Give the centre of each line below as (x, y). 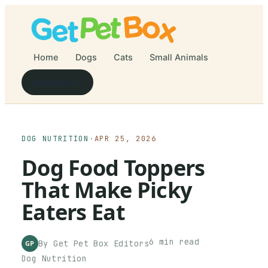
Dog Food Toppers (113, 168)
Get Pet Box (81, 243)
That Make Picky (107, 190)
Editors (129, 243)
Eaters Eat (73, 212)
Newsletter (53, 82)
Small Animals (179, 57)
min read (176, 242)
